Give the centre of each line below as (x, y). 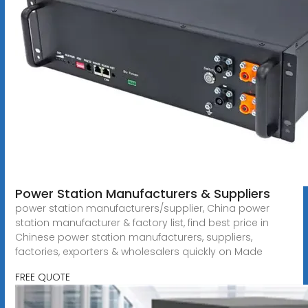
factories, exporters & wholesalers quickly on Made (139, 251)
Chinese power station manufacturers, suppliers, (133, 237)
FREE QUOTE (42, 277)
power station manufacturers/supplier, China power (142, 208)
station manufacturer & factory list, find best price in (142, 222)
